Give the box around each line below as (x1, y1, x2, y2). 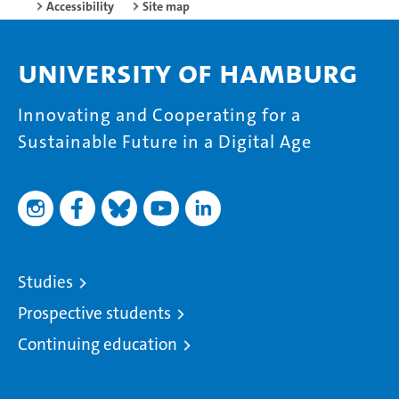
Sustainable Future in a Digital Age (18, 129, 312, 153)
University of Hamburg (18, 51, 358, 94)
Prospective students (18, 301, 171, 324)
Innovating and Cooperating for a (18, 102, 301, 126)
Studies (18, 270, 73, 293)
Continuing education (18, 332, 177, 355)
